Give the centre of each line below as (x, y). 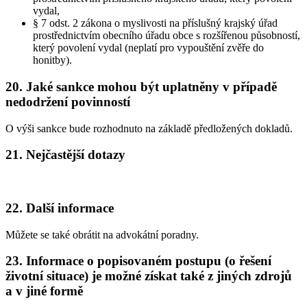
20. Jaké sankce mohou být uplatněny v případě (141, 86)
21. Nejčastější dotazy (65, 155)
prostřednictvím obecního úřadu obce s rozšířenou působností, (167, 36)
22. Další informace (60, 208)
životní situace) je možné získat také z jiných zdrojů (149, 276)
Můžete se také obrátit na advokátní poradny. (102, 234)
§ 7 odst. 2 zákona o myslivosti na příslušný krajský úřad (155, 23)
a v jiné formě (44, 291)
